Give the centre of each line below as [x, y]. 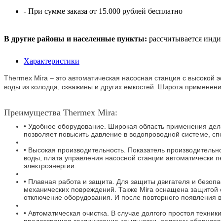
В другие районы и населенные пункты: [75, 38]
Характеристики [52, 61]
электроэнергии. [50, 166]
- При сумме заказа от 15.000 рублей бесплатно [103, 11]
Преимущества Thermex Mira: [61, 112]
